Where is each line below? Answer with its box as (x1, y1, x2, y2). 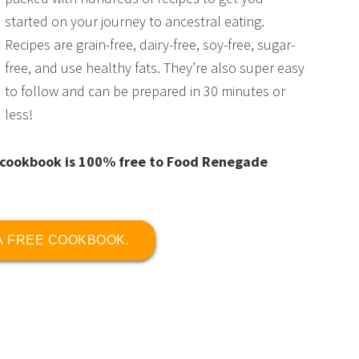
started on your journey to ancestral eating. (5, 12, 264, 30)
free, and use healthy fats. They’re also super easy (5, 58, 305, 77)
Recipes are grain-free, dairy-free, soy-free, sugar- (5, 35, 295, 54)
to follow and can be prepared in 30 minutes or (5, 82, 285, 100)
